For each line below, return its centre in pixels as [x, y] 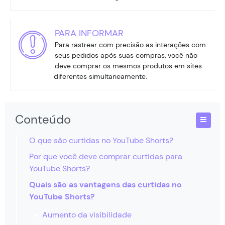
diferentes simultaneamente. [100, 76]
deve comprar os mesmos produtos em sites [128, 66]
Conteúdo [43, 119]
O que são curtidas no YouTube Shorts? [101, 140]
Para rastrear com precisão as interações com [130, 44]
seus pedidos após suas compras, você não [126, 55]
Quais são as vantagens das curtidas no [105, 184]
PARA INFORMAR [89, 33]
